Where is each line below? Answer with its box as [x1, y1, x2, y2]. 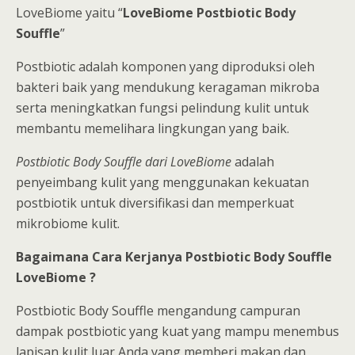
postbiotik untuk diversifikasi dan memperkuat [16, 194, 294, 212]
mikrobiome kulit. [16, 215, 120, 233]
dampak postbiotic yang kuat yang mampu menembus [16, 323, 339, 341]
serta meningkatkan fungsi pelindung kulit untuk [16, 99, 309, 117]
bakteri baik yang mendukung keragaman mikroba [16, 78, 319, 97]
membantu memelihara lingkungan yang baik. [16, 120, 289, 138]
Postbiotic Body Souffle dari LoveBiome [16, 153, 231, 171]
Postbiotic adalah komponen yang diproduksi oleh [16, 58, 315, 76]
